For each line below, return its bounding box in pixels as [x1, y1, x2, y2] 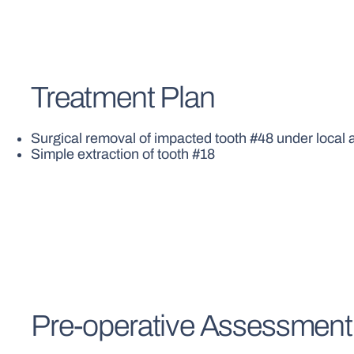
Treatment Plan [31, 81, 215, 114]
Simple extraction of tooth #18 [31, 146, 216, 163]
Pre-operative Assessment [31, 310, 352, 343]
